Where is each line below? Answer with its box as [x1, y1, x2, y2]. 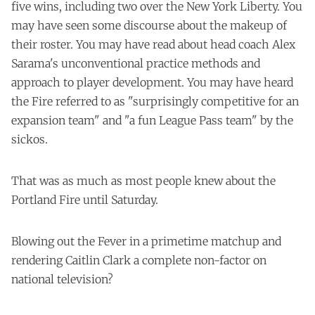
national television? [11, 272, 113, 287]
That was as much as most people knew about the [11, 174, 276, 188]
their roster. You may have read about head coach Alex [11, 37, 295, 52]
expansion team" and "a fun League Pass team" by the [11, 113, 293, 128]
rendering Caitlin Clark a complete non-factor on [11, 253, 266, 268]
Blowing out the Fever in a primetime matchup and [11, 234, 281, 249]
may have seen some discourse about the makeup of [11, 18, 287, 33]
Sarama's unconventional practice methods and [11, 56, 260, 71]
